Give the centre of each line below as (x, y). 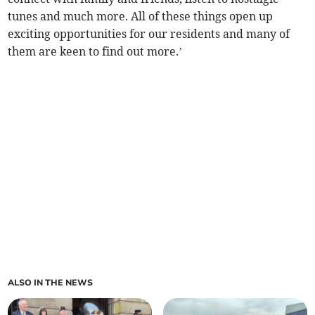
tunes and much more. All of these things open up (141, 17)
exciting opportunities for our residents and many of (149, 34)
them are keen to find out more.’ (95, 52)
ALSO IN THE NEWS (51, 283)
